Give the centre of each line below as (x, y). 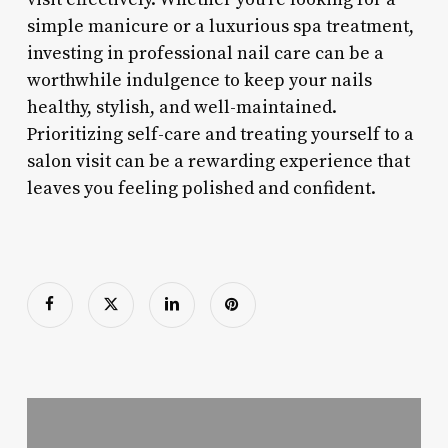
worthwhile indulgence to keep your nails (199, 80)
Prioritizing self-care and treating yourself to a (220, 134)
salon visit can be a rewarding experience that (218, 161)
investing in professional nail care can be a (205, 53)
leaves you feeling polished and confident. (201, 188)
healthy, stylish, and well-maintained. (181, 107)
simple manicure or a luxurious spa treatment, (220, 26)
